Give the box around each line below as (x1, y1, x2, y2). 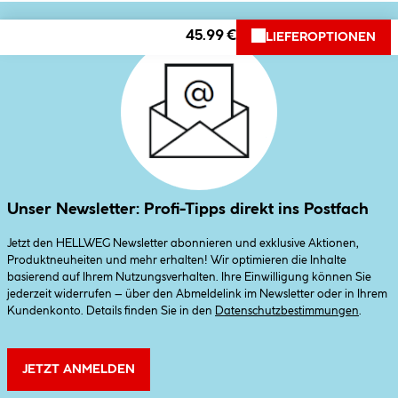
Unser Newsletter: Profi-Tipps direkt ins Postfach (7, 201, 369, 217)
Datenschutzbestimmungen (215, 305, 359, 316)
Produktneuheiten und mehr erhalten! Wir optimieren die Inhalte (7, 254, 346, 266)
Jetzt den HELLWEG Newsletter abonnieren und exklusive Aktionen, (7, 237, 359, 249)
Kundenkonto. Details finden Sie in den (7, 305, 215, 316)
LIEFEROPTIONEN (266, 30, 376, 44)
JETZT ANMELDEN (22, 362, 135, 376)
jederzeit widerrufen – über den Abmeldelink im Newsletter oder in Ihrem (7, 288, 387, 299)
